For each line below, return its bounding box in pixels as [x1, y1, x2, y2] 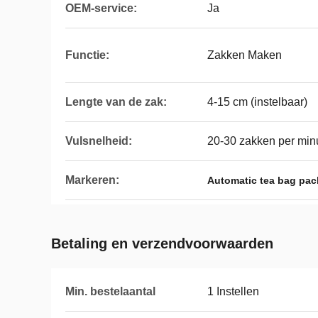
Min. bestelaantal [65, 285, 155, 297]
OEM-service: [65, 2, 137, 14]
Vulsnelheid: [65, 135, 132, 147]
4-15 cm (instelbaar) [207, 96, 307, 108]
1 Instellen [207, 285, 259, 297]
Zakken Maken [207, 49, 282, 61]
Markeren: [65, 174, 119, 186]
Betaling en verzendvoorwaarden [51, 236, 273, 251]
